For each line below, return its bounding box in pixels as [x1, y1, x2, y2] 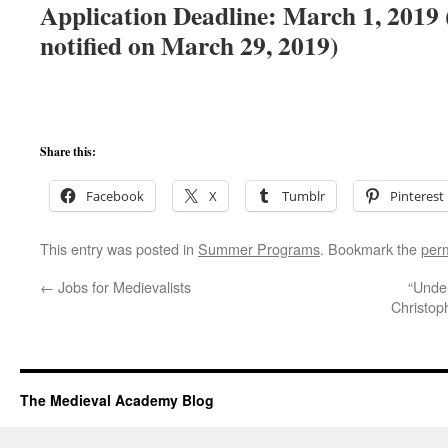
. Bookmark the [320, 238, 421, 259]
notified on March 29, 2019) [40, 26, 339, 64]
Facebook [86, 187, 144, 205]
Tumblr [282, 187, 325, 205]
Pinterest [390, 187, 444, 205]
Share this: [40, 143, 96, 160]
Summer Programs [198, 238, 320, 259]
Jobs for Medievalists [54, 276, 191, 297]
